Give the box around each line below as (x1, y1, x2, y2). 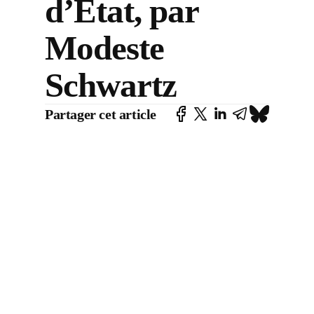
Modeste (45, 28, 165, 67)
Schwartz (45, 65, 177, 104)
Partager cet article (45, 106, 156, 122)
